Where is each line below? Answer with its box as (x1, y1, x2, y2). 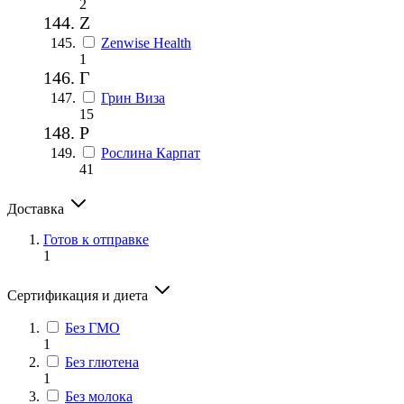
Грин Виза (101, 89, 165, 106)
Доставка (7, 200, 68, 216)
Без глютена (65, 353, 139, 370)
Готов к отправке (43, 231, 149, 247)
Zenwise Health (101, 34, 191, 50)
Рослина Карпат (101, 144, 200, 161)
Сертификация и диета (7, 287, 151, 303)
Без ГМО (65, 319, 120, 335)
